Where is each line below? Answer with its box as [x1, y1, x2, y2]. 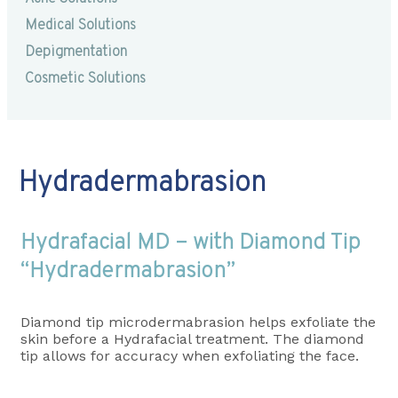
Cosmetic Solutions [25, 70, 146, 89]
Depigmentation [25, 44, 127, 62]
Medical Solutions [25, 17, 136, 36]
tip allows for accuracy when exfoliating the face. [20, 346, 359, 364]
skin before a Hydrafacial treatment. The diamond [20, 330, 364, 347]
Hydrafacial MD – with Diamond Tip [20, 228, 361, 258]
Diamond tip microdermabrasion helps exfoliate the [20, 313, 376, 330]
